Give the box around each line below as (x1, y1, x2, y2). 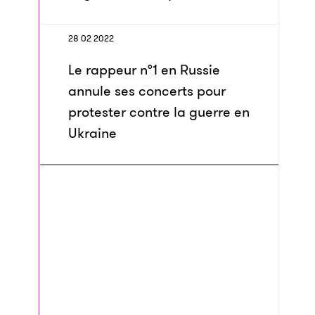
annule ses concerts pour (68, 81, 226, 101)
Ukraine (68, 123, 117, 143)
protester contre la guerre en (68, 102, 250, 122)
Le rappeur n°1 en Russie (68, 60, 220, 79)
